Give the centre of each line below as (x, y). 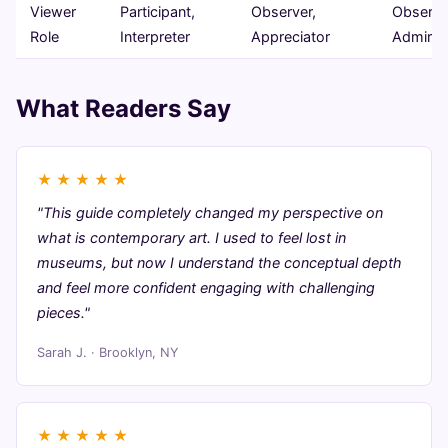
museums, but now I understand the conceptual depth (219, 263)
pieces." (63, 313)
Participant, (157, 12)
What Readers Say (123, 109)
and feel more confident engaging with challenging (206, 288)
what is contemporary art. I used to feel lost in (191, 238)
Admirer (418, 37)
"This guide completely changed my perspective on (210, 213)
